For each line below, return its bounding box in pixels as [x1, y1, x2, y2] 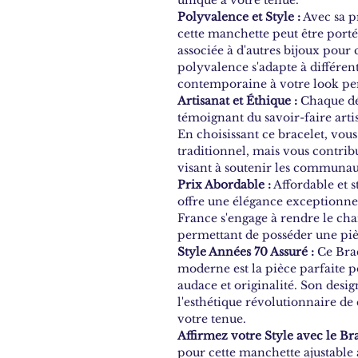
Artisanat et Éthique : [177, 93, 297, 108]
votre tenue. [177, 311, 246, 326]
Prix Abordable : [177, 177, 271, 192]
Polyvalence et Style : [177, 9, 300, 24]
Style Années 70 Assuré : [177, 244, 314, 259]
